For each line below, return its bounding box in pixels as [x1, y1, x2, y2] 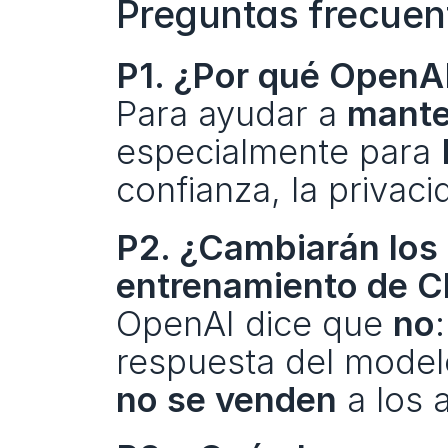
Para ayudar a [115, 92, 347, 134]
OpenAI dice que [115, 302, 393, 344]
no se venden [115, 378, 337, 420]
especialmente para [115, 130, 441, 172]
